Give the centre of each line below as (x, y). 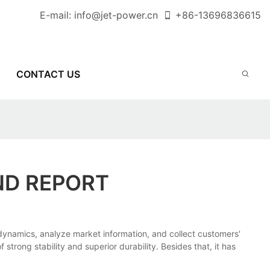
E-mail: (57, 15)
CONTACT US (48, 74)
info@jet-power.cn (116, 15)
